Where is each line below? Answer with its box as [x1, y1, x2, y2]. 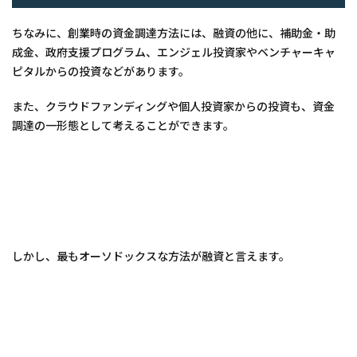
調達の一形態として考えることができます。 [12, 119, 234, 132]
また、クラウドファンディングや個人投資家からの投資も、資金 [12, 100, 335, 113]
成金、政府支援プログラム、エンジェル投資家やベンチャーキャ [12, 45, 335, 59]
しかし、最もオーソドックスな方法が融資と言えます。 [12, 249, 290, 263]
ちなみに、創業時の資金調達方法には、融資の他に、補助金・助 [12, 26, 335, 40]
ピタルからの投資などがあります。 [12, 65, 190, 78]
